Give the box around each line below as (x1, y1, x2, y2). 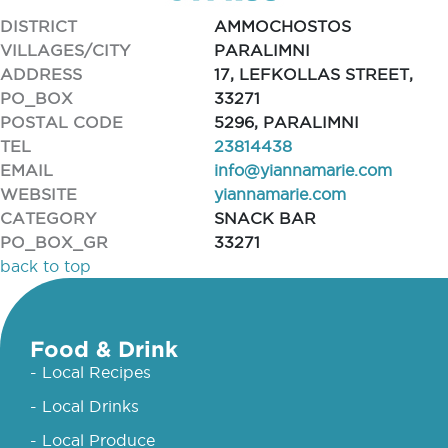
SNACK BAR (214, 209, 316, 227)
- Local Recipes (30, 363, 151, 381)
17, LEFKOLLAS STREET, (214, 65, 413, 83)
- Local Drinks (30, 397, 139, 415)
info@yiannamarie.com (214, 161, 392, 179)
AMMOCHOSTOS (214, 17, 351, 35)
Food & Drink (30, 336, 178, 361)
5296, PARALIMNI (214, 113, 359, 131)
